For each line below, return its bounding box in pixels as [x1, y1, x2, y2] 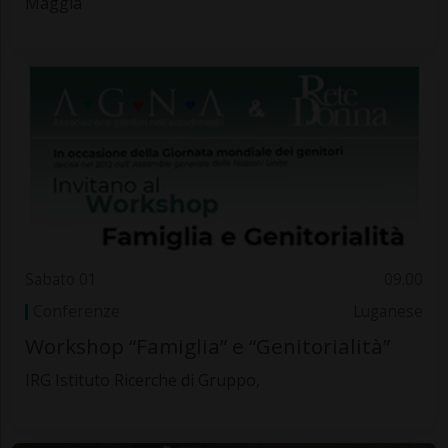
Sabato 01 [24, 268, 97, 290]
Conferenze [32, 301, 120, 323]
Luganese [353, 301, 424, 323]
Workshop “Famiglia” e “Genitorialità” [24, 332, 390, 361]
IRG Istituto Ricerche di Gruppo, [24, 369, 260, 392]
